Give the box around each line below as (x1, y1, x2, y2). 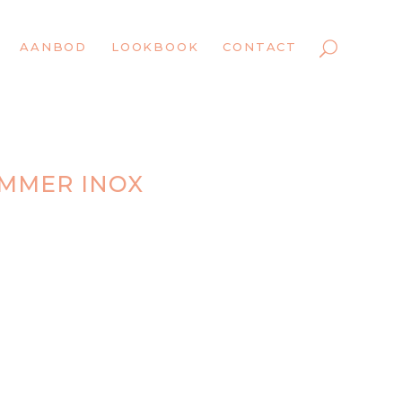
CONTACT (223, 39, 297, 54)
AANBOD (20, 39, 87, 54)
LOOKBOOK (110, 39, 199, 54)
